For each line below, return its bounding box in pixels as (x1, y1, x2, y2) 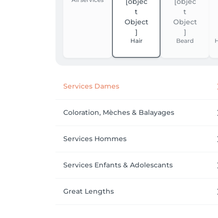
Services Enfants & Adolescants (63, 161, 173, 169)
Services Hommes (63, 134, 127, 143)
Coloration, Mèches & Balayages (63, 108, 174, 117)
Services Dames (63, 82, 119, 91)
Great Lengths (63, 187, 114, 196)
